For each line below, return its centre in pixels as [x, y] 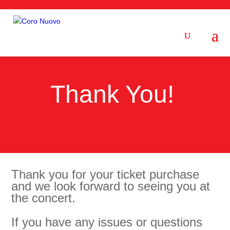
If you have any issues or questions [107, 222]
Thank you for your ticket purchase [106, 174]
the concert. [44, 198]
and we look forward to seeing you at [111, 186]
